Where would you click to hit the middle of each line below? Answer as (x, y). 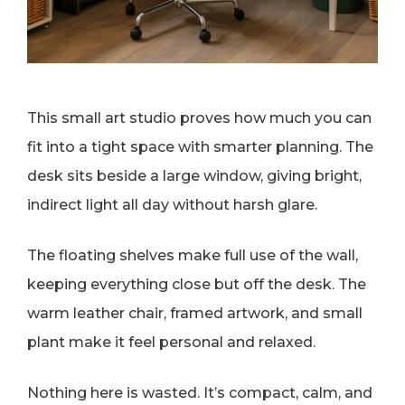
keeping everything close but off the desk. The (197, 285)
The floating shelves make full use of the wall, (193, 256)
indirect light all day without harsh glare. (172, 205)
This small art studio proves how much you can (199, 118)
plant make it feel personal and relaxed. (171, 343)
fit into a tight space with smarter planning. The (200, 147)
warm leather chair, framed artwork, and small (195, 314)
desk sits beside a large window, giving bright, (194, 176)
